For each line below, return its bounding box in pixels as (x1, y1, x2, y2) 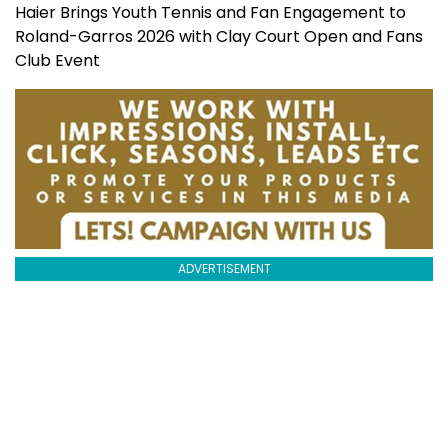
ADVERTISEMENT (177, 259, 271, 277)
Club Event (15, 48, 100, 72)
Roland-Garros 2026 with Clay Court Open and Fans (15, 24, 423, 48)
